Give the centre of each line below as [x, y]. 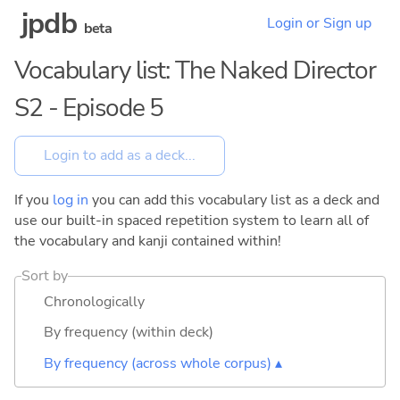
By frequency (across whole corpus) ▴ [163, 363]
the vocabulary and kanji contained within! [148, 241]
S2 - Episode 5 [89, 108]
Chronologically [94, 301]
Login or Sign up [319, 24]
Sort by [45, 275]
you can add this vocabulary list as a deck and [234, 200]
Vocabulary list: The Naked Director [195, 71]
